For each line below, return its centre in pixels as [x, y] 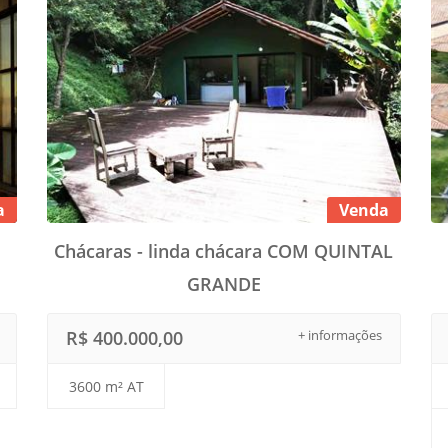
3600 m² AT [106, 387]
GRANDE [223, 284]
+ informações [339, 335]
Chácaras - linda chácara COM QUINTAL [224, 251]
